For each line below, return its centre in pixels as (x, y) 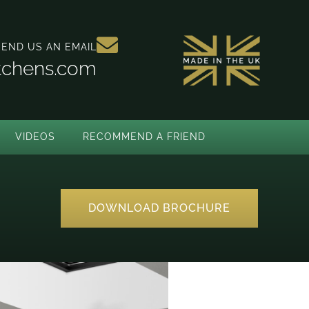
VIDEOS (35, 137)
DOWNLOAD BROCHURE (159, 208)
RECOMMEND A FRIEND (144, 137)
